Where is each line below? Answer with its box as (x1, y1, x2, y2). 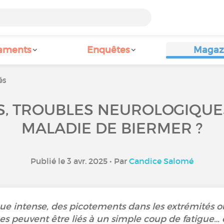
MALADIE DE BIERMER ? (21, 119, 202, 137)
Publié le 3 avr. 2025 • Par (30, 156, 129, 166)
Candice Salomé (129, 156, 193, 166)
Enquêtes (86, 44, 129, 55)
